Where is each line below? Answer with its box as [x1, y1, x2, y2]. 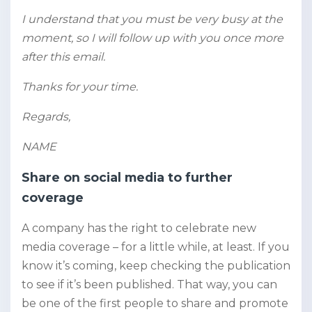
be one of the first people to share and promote [22, 297, 288, 311]
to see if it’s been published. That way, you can [22, 278, 277, 292]
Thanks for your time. [22, 80, 138, 94]
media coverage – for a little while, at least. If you [22, 240, 290, 254]
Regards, [22, 110, 70, 124]
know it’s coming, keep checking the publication [22, 259, 290, 273]
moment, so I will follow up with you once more [22, 31, 283, 45]
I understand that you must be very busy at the [22, 13, 283, 26]
